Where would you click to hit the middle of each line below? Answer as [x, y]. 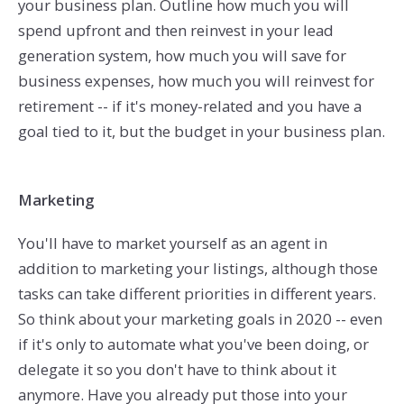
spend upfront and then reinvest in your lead [175, 30]
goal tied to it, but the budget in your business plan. [201, 131]
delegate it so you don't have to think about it [177, 369]
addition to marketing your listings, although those [197, 268]
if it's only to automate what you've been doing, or [193, 344]
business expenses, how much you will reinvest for [196, 80]
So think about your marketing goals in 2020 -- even [200, 318]
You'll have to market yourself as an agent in [172, 243]
